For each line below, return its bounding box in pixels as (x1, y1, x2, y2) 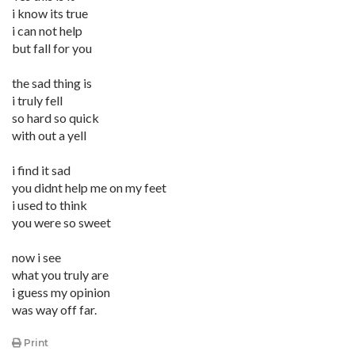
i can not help (12, 23, 82, 38)
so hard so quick (12, 110, 99, 125)
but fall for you (12, 40, 92, 55)
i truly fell (12, 93, 63, 108)
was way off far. (12, 302, 97, 317)
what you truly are (12, 267, 109, 282)
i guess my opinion (12, 284, 110, 300)
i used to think (12, 197, 87, 212)
